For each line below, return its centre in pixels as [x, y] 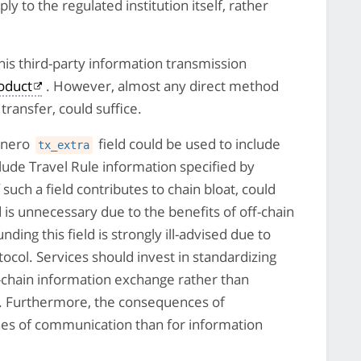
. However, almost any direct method [162, 85]
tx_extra [64, 145]
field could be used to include [187, 143]
